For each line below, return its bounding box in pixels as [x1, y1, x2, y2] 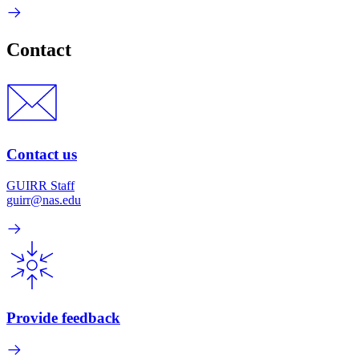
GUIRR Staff [6, 178, 75, 192]
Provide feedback [6, 309, 120, 326]
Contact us [6, 146, 77, 163]
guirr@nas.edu [6, 192, 81, 207]
